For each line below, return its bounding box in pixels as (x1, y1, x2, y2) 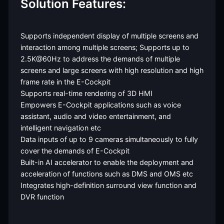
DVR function (20, 192, 64, 201)
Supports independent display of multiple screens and (20, 31, 198, 40)
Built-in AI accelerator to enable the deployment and (20, 157, 193, 166)
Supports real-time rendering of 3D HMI (20, 88, 152, 97)
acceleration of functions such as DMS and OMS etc (20, 169, 193, 178)
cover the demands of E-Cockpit (20, 146, 129, 155)
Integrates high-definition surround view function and (20, 180, 196, 189)
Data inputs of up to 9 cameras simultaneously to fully (20, 134, 198, 143)
